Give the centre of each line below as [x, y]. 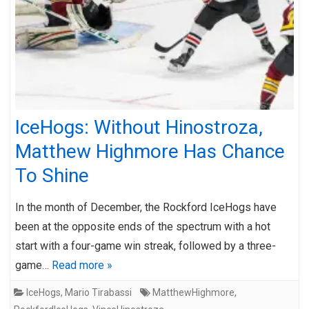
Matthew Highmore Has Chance [150, 151]
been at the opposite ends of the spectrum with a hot [143, 226]
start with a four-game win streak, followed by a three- [146, 246]
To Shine [52, 175]
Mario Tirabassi [98, 292]
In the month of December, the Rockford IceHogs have [146, 207]
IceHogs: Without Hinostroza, [139, 127]
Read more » [82, 265]
